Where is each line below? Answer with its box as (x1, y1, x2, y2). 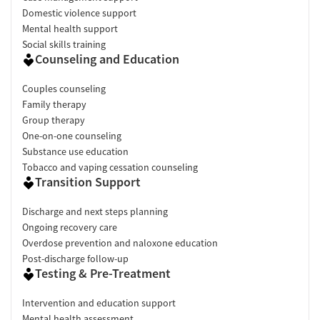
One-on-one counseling (22, 129, 121, 142)
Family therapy (22, 97, 86, 111)
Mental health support (22, 21, 118, 35)
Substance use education (22, 144, 129, 158)
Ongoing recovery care (22, 220, 117, 234)
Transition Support (35, 173, 141, 190)
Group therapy (22, 113, 85, 126)
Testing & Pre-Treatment (35, 264, 171, 281)
